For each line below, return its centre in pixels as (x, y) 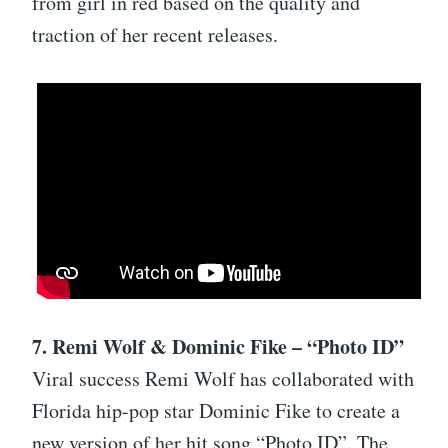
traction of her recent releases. (155, 35)
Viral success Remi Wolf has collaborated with (223, 379)
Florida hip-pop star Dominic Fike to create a (216, 411)
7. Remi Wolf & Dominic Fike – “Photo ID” (218, 347)
